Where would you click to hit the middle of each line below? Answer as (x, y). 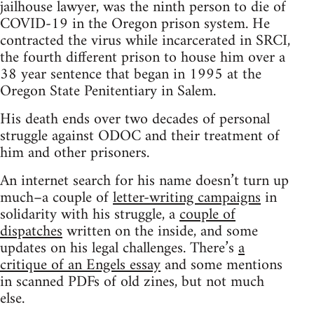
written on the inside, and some (160, 232)
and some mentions (221, 266)
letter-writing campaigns (187, 198)
